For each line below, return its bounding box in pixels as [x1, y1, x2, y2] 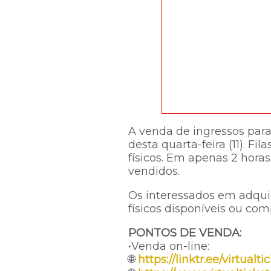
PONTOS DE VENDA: [128, 226, 241, 240]
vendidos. [128, 165, 180, 178]
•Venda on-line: [128, 240, 209, 253]
